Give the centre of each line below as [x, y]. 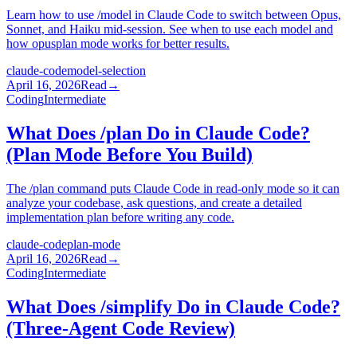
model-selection [106, 70]
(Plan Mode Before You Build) [129, 154]
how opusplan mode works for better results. [118, 43]
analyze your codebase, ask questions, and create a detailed [154, 202]
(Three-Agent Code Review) [121, 328]
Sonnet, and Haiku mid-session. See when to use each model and [170, 29]
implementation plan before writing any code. [120, 217]
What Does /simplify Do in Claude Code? [173, 306]
